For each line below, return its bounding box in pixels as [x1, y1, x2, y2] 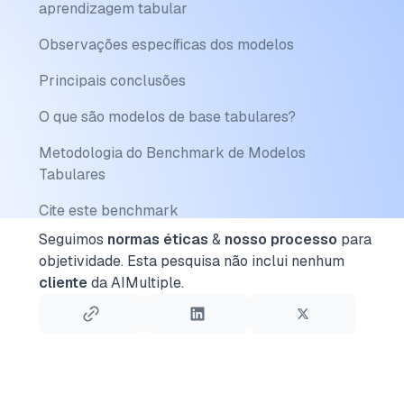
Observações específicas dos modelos [38, 35, 294, 54]
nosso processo [224, 230, 337, 249]
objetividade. [38, 252, 124, 271]
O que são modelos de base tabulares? [38, 107, 296, 126]
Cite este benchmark [38, 201, 179, 220]
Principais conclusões [38, 71, 186, 90]
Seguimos [38, 230, 107, 249]
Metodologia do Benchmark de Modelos [38, 143, 306, 162]
